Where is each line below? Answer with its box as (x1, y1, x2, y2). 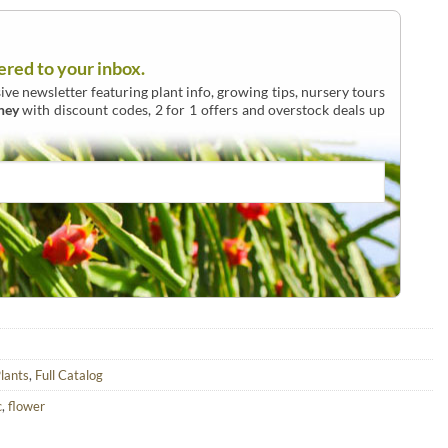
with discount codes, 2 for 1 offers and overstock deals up (18, 100, 385, 118)
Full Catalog (35, 367, 103, 384)
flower (8, 398, 45, 415)
